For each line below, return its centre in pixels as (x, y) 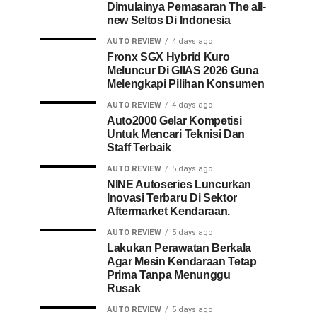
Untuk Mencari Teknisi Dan (176, 134)
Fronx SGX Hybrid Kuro (168, 57)
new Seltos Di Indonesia (169, 20)
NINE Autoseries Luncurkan (179, 184)
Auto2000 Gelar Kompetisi (174, 121)
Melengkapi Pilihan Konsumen (186, 84)
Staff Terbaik (139, 148)
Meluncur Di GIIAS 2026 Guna (183, 70)
